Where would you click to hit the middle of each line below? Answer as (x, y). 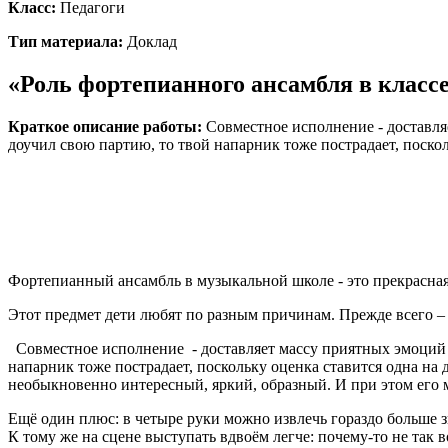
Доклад (150, 41)
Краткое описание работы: (105, 126)
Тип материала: (65, 41)
